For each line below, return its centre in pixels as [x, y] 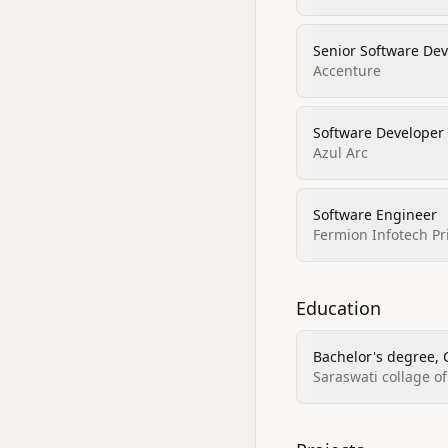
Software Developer [378, 132]
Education [338, 308]
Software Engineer [375, 214]
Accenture [347, 70]
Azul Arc [340, 152]
